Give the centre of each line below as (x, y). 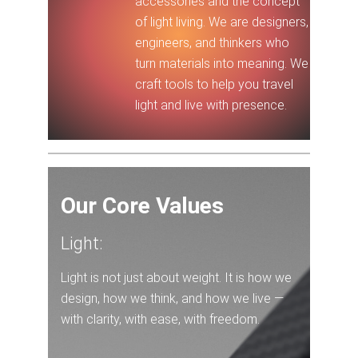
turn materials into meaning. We (222, 64)
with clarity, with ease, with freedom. (160, 319)
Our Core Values (142, 206)
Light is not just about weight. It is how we (176, 278)
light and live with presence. (211, 105)
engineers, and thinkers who (213, 43)
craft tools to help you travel (215, 84)
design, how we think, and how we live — (172, 298)
